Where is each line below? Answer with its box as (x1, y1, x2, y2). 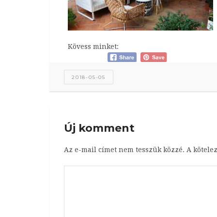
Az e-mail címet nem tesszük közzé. (64, 145, 185, 154)
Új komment (64, 121, 135, 135)
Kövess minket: (67, 42, 119, 50)
